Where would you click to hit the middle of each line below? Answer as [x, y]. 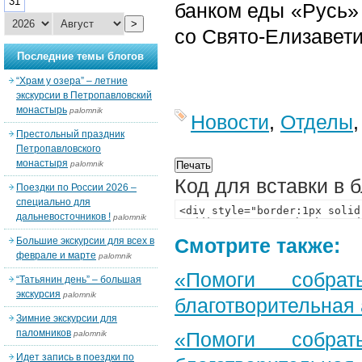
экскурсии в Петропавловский [84, 95]
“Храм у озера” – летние [72, 81]
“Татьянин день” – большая [79, 280]
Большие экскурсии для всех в [85, 241]
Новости [230, 122]
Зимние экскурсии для [67, 318]
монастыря [42, 163]
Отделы [317, 122]
